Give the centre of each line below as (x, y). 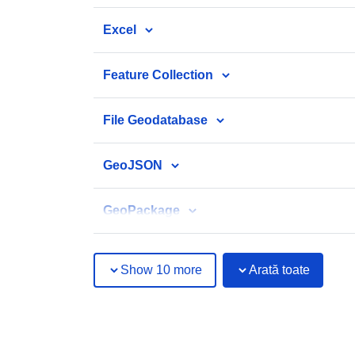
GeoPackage (141, 210)
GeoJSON (133, 165)
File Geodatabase (155, 120)
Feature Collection (158, 74)
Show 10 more (161, 269)
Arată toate (279, 269)
